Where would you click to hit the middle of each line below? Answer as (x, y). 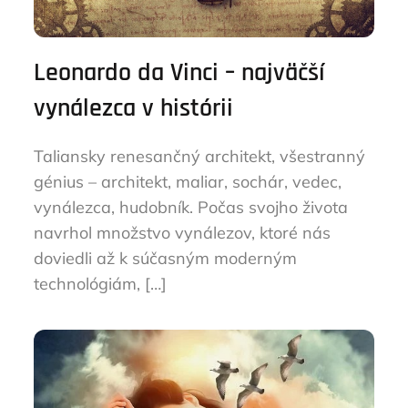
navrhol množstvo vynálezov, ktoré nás (183, 233)
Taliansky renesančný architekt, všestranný (200, 156)
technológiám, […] (101, 284)
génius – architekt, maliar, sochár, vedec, (188, 182)
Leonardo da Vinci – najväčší (180, 73)
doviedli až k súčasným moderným (166, 258)
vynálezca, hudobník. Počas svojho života (191, 207)
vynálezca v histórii (134, 108)
